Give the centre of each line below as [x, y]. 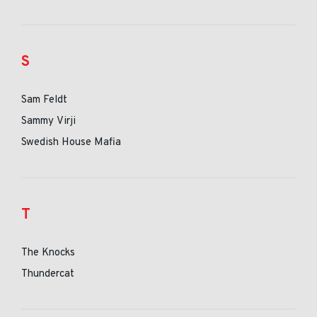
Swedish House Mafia [71, 143]
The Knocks [48, 253]
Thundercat [48, 274]
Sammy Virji [48, 121]
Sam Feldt [44, 100]
